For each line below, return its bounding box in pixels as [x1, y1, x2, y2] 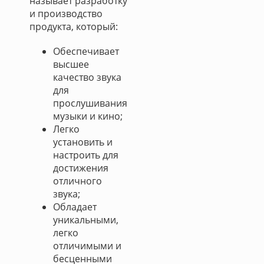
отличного [53, 174, 102, 187]
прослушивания [53, 97, 127, 110]
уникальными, [53, 213, 118, 226]
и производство [29, 7, 103, 20]
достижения [53, 161, 108, 174]
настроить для [53, 148, 118, 161]
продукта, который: [29, 20, 118, 33]
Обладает [53, 200, 97, 213]
